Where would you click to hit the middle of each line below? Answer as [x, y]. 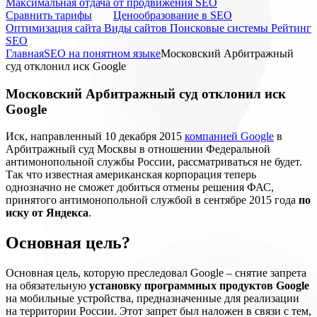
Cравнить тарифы [49, 15]
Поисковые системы [220, 28]
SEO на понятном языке [102, 53]
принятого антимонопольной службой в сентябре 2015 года [152, 200]
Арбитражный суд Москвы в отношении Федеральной [138, 149]
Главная [25, 53]
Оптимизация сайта [55, 28]
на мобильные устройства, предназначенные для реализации [152, 299]
